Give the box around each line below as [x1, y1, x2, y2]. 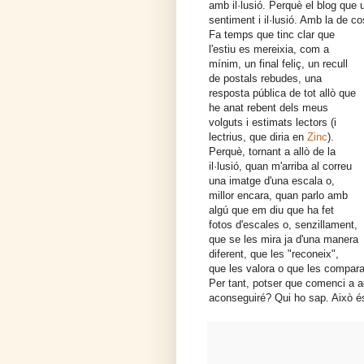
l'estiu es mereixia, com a [209, 43, 329, 56]
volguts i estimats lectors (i [209, 116, 336, 129]
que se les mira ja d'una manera [209, 233, 358, 246]
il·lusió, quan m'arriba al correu [209, 160, 352, 173]
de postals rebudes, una [209, 72, 322, 85]
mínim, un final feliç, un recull [209, 58, 348, 71]
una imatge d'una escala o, [209, 175, 335, 188]
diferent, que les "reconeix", [209, 248, 339, 261]
